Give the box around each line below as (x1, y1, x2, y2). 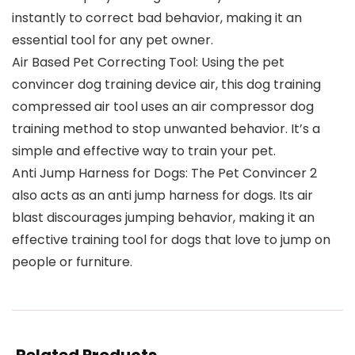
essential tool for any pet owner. (12, 31, 213, 50)
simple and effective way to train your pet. (12, 142, 276, 161)
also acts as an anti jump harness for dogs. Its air (12, 186, 313, 205)
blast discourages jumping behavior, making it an (12, 208, 315, 227)
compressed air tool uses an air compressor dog (12, 97, 314, 116)
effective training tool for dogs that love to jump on (12, 231, 330, 250)
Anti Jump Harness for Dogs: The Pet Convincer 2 (12, 164, 317, 183)
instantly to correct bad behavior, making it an (12, 9, 302, 28)
